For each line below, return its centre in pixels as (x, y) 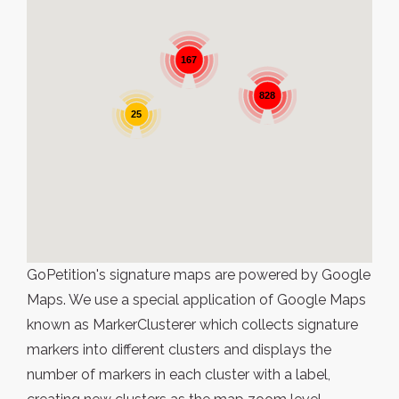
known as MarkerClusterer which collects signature (192, 325)
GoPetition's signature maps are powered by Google (199, 275)
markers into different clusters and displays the (179, 350)
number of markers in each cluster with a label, (179, 375)
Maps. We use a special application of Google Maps (196, 300)
